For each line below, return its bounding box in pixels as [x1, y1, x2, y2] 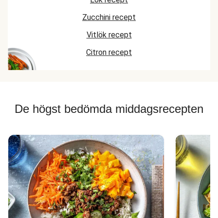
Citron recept [86, 48, 132, 57]
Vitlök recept [86, 30, 132, 39]
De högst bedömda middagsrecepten [15, 102, 203, 115]
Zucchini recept [82, 13, 136, 22]
